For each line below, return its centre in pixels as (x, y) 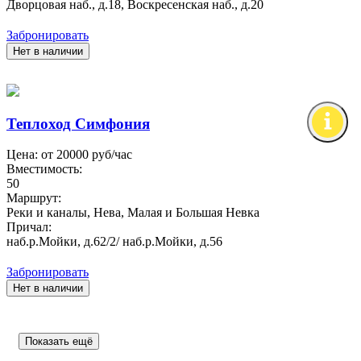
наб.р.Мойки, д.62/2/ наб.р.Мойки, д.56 (114, 242)
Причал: (29, 227)
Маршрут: (34, 198)
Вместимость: (44, 169)
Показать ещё (59, 342)
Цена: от (31, 155)
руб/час (110, 155)
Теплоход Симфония (78, 123)
